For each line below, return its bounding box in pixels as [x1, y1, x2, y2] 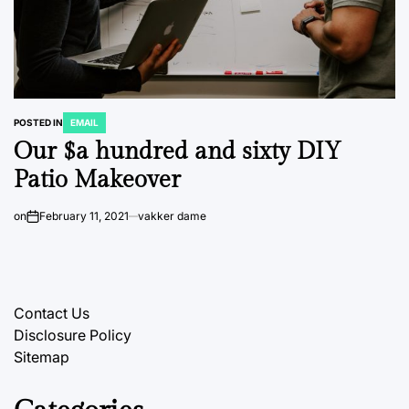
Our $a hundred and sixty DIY [14, 138, 341, 166]
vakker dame [138, 209, 206, 224]
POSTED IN [14, 117, 63, 129]
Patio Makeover [14, 166, 181, 194]
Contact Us [14, 304, 89, 323]
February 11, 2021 [39, 209, 129, 224]
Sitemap [14, 348, 69, 367]
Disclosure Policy [14, 326, 131, 345]
